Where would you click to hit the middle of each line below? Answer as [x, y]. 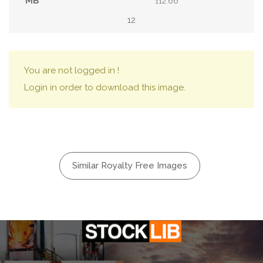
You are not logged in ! [72, 71]
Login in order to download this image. [105, 88]
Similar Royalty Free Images [130, 166]
